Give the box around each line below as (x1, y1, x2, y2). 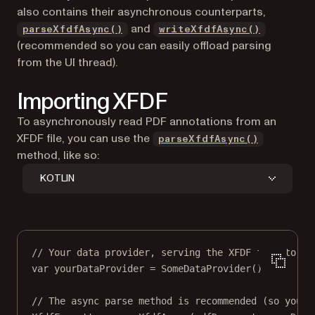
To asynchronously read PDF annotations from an (17, 113, 276, 129)
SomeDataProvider (161, 263, 251, 275)
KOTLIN (40, 171, 75, 185)
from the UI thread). (17, 54, 117, 70)
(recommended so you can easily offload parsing (17, 37, 271, 53)
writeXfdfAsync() (158, 24, 260, 34)
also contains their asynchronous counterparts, (17, 4, 266, 20)
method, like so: (17, 147, 99, 163)
